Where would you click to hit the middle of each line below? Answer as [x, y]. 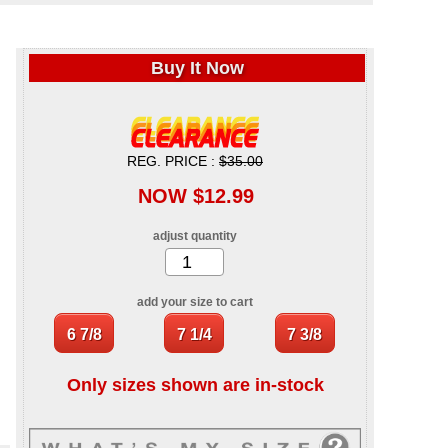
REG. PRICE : [173, 161]
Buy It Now [197, 68]
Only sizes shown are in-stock [195, 385]
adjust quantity [194, 236]
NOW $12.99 [196, 196]
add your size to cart [194, 302]
